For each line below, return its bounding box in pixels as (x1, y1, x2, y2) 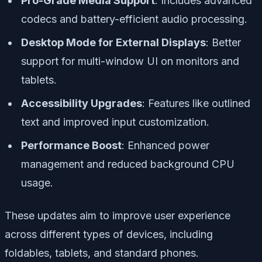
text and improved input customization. (21, 115, 209, 128)
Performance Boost (21, 139, 122, 151)
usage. (21, 176, 53, 189)
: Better (206, 36, 241, 49)
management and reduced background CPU (21, 157, 235, 170)
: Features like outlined (142, 96, 250, 109)
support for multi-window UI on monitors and (21, 54, 239, 67)
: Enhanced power (122, 139, 209, 151)
